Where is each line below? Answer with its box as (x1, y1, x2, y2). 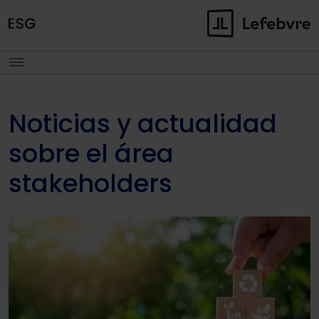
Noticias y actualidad (9, 106, 277, 141)
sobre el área (9, 136, 174, 171)
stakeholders (9, 166, 172, 201)
